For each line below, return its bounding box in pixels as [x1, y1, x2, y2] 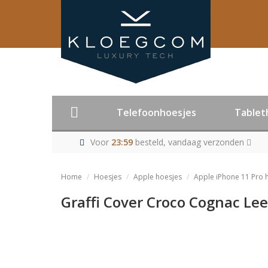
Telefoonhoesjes [117, 106, 196, 119]
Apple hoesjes [133, 172, 182, 182]
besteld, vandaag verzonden [132, 136, 246, 148]
